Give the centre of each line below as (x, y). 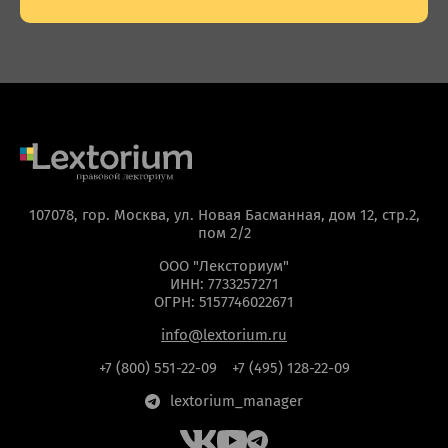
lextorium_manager (236, 401)
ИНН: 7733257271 (224, 284)
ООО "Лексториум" (224, 266)
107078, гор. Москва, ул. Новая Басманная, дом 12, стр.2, (224, 215)
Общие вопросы (120, 10)
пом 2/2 (224, 233)
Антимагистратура (235, 10)
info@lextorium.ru (224, 335)
